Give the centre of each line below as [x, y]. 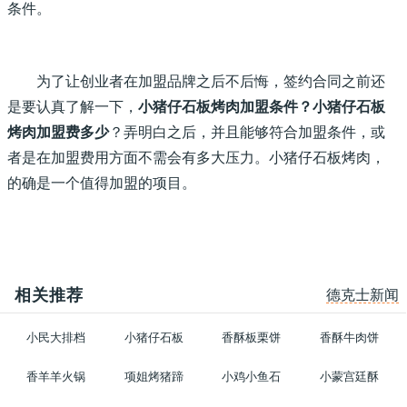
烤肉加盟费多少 [58, 132]
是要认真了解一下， [73, 107]
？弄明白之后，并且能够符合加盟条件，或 [247, 132]
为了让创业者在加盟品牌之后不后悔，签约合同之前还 [211, 81]
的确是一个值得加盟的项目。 [102, 183]
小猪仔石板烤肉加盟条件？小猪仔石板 [262, 107]
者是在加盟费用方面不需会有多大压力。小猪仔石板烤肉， [196, 158]
